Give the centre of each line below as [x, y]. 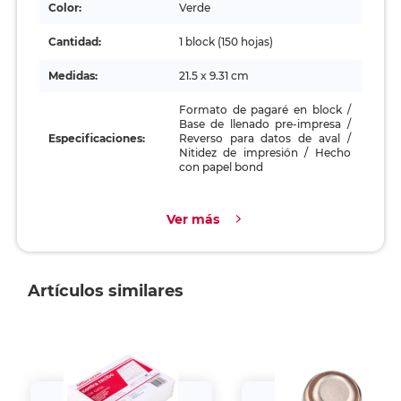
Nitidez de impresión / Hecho [264, 153]
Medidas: [73, 76]
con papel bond [221, 167]
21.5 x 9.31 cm [213, 76]
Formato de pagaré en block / [264, 110]
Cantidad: [74, 42]
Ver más [192, 219]
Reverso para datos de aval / [264, 138]
